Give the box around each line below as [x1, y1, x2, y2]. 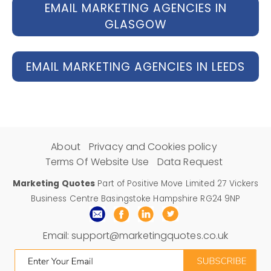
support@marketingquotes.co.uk [71, 228, 229, 243]
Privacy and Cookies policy [89, 140, 217, 154]
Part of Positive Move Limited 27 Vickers [95, 178, 259, 189]
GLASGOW [104, 16, 167, 33]
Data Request [157, 155, 223, 169]
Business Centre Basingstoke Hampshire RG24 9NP [30, 193, 241, 204]
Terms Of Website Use [45, 155, 149, 169]
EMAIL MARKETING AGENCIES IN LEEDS [26, 58, 245, 75]
